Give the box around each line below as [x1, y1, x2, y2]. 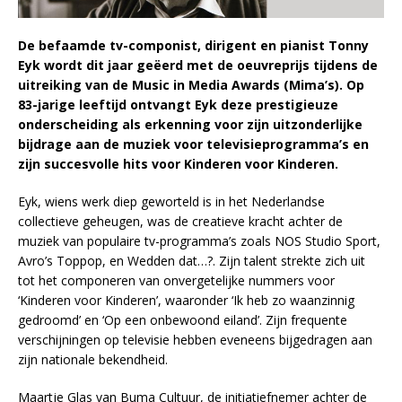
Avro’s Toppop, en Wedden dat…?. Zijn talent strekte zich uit [18, 252, 365, 270]
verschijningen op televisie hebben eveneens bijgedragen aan [18, 331, 372, 349]
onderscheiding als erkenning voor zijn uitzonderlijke [18, 116, 363, 134]
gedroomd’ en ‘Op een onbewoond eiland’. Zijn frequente [18, 311, 347, 329]
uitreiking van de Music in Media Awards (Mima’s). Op [18, 76, 364, 94]
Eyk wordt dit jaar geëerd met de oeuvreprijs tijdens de [18, 57, 378, 74]
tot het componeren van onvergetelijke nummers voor [18, 272, 335, 290]
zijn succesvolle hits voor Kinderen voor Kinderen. [18, 155, 338, 173]
